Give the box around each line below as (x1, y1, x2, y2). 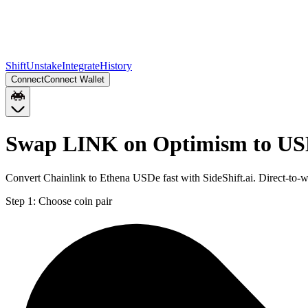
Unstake (26, 60, 62, 71)
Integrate (62, 60, 100, 71)
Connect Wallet (44, 74, 104, 85)
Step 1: (5, 195, 36, 207)
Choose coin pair (38, 195, 112, 207)
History (100, 60, 132, 71)
